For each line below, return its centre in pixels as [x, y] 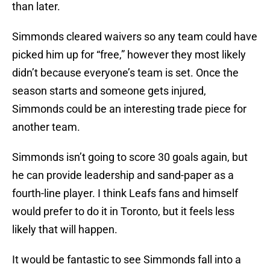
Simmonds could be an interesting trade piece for [129, 109]
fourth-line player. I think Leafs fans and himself [125, 193]
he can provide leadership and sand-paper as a [123, 175]
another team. [46, 127]
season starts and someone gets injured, [109, 91]
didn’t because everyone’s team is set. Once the [125, 73]
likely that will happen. [65, 230]
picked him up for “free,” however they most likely [129, 55]
